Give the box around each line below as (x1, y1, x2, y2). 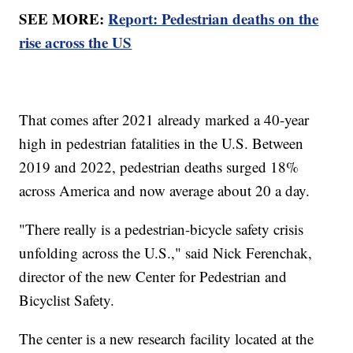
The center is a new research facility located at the (19, 328, 314, 348)
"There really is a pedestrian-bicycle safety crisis (19, 218, 304, 239)
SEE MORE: (19, 7, 109, 29)
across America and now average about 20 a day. (19, 180, 310, 200)
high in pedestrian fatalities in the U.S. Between (19, 132, 304, 153)
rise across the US (19, 31, 132, 53)
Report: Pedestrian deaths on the (108, 7, 319, 29)
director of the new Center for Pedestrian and (19, 266, 288, 286)
